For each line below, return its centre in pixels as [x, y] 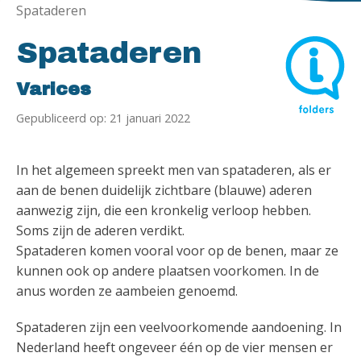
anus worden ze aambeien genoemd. [127, 291]
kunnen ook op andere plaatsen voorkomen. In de [168, 271]
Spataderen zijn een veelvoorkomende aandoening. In [179, 327]
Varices [54, 89]
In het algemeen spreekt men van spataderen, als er [174, 170]
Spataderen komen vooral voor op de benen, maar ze [177, 251]
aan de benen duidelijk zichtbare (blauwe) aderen [164, 190]
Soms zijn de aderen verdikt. [100, 230]
